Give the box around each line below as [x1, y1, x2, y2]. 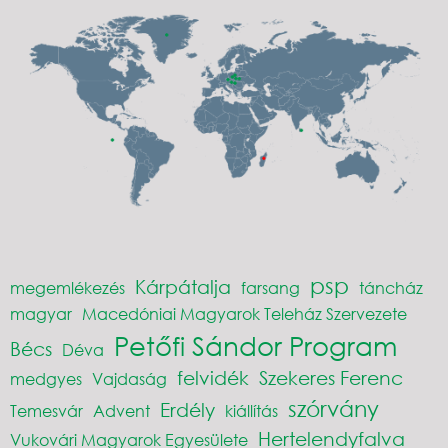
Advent [93, 400, 150, 422]
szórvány [288, 396, 379, 422]
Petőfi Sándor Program [114, 329, 397, 362]
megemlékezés [10, 277, 125, 299]
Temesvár [10, 400, 83, 422]
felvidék [177, 366, 249, 390]
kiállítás [225, 400, 278, 422]
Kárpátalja [135, 275, 231, 299]
